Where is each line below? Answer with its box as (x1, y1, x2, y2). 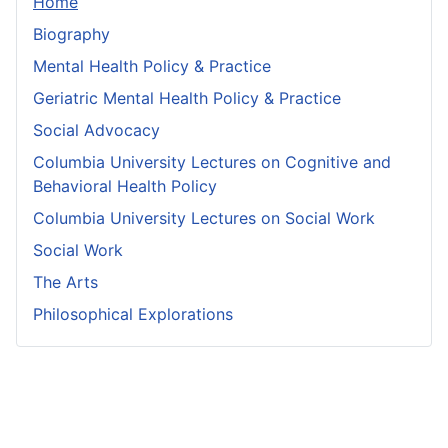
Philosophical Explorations (33, 304, 233, 325)
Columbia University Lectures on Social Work (33, 208, 375, 229)
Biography (33, 24, 110, 45)
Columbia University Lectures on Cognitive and (33, 152, 391, 173)
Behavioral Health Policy (33, 176, 217, 197)
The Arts (33, 272, 98, 293)
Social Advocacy (33, 120, 160, 141)
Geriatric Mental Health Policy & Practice (33, 88, 341, 109)
